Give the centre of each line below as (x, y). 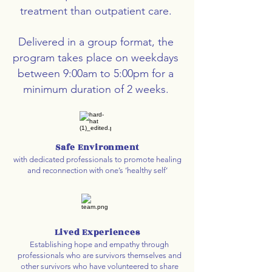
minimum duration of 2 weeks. (96, 89)
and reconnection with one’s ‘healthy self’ (97, 170)
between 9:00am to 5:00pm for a (96, 73)
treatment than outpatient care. (96, 11)
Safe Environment (97, 147)
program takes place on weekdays (96, 58)
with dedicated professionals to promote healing (97, 159)
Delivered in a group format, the (96, 42)
